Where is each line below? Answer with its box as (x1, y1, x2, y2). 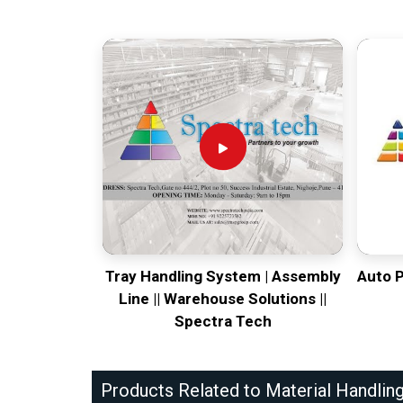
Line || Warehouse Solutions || (119, 290, 327, 309)
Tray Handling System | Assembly (104, 267, 341, 286)
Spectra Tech (174, 312, 272, 331)
